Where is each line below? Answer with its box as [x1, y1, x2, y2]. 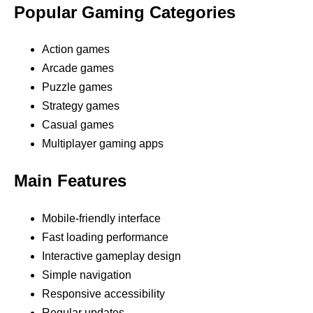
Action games [42, 43, 110, 56]
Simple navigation [42, 269, 131, 282]
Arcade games [42, 62, 114, 75]
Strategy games [42, 100, 119, 112]
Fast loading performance [42, 231, 168, 244]
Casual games [42, 119, 114, 131]
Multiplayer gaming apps [42, 138, 163, 150]
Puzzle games [42, 81, 112, 94]
